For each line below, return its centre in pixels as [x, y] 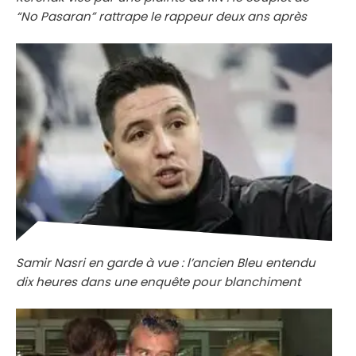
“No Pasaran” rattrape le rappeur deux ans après [161, 17]
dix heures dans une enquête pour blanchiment [158, 282]
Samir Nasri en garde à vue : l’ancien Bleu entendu [166, 263]
